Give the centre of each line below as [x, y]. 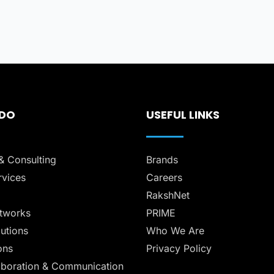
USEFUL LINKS [183, 114]
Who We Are [175, 230]
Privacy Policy [179, 248]
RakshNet [168, 195]
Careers [164, 177]
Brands [162, 159]
